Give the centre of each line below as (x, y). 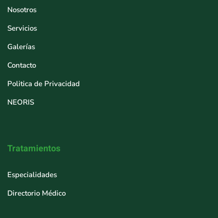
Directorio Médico (36, 193)
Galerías (21, 47)
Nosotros (22, 10)
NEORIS (21, 102)
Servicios (22, 28)
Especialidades (32, 175)
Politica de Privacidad (44, 84)
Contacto (22, 65)
